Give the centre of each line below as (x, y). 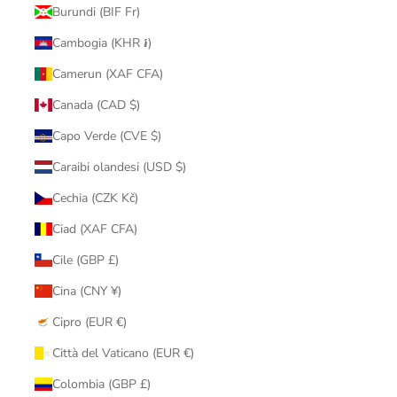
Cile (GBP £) (85, 260)
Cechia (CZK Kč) (95, 198)
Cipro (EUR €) (89, 322)
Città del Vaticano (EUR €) (123, 353)
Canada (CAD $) (96, 105)
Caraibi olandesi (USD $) (119, 167)
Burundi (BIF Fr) (96, 12)
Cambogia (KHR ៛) (101, 43)
